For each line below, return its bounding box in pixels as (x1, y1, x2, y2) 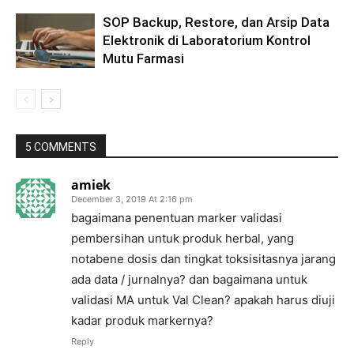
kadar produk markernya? (71, 313, 213, 329)
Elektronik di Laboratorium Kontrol (103, 32, 311, 49)
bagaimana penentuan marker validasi (71, 210, 282, 226)
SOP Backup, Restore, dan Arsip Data (103, 14, 330, 31)
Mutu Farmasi (103, 51, 184, 67)
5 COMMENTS (25, 141, 96, 154)
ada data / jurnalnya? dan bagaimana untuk (71, 272, 307, 288)
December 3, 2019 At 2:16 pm (71, 194, 193, 205)
